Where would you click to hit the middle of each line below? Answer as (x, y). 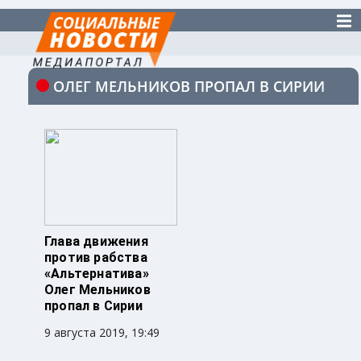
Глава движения (96, 242)
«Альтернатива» (97, 274)
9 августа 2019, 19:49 (102, 333)
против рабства (96, 258)
